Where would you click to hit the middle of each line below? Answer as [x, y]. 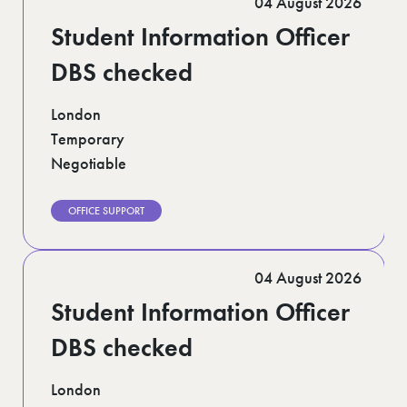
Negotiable [88, 163]
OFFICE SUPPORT [106, 211]
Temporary [87, 139]
